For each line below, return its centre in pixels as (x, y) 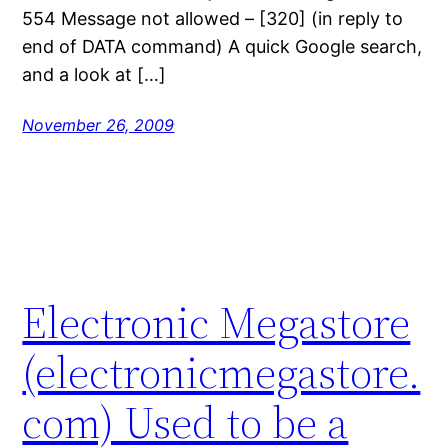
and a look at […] (94, 74)
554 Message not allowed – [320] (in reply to (213, 18)
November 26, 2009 (98, 124)
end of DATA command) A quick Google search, (222, 46)
